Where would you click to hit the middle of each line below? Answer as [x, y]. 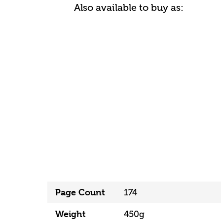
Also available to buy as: [129, 8]
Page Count [80, 192]
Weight [71, 214]
